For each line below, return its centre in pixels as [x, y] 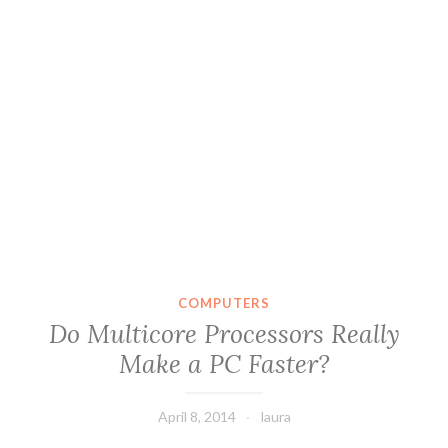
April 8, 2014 [196, 417]
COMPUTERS [224, 302]
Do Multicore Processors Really [224, 334]
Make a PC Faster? [224, 364]
